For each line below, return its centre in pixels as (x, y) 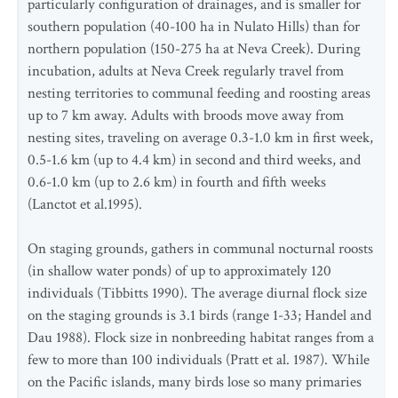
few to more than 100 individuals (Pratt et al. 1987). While (199, 360)
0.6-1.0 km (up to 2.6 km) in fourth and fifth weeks (177, 182)
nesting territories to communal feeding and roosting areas (199, 93)
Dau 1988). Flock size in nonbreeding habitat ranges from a (201, 338)
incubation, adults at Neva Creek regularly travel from (186, 71)
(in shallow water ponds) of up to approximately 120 (179, 271)
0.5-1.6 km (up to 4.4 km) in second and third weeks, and (194, 160)
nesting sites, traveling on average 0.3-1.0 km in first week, (200, 138)
